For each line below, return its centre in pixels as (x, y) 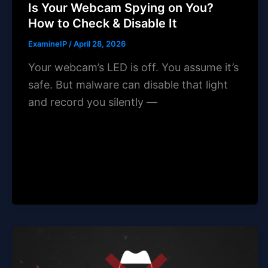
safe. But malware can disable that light (128, 84)
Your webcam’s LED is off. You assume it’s (133, 67)
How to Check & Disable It (103, 24)
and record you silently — (93, 102)
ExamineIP (48, 44)
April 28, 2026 (100, 44)
